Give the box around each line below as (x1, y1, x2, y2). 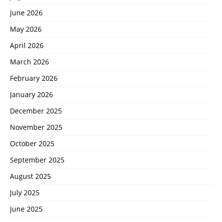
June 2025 (10, 204, 43, 214)
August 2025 (10, 171, 51, 181)
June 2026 (10, 8, 43, 18)
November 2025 (10, 122, 62, 132)
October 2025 (10, 139, 55, 149)
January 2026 (10, 90, 53, 100)
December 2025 (10, 106, 62, 116)
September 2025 (10, 155, 64, 165)
